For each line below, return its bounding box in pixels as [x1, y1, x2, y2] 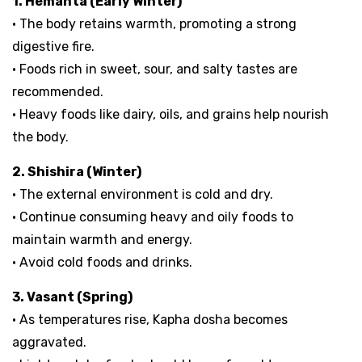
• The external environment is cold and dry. [12, 186, 273, 202]
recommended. [12, 83, 103, 99]
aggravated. [12, 334, 86, 350]
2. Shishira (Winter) [12, 163, 141, 179]
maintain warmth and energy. [12, 231, 192, 247]
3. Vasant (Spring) [12, 288, 133, 305]
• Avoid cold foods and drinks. [12, 254, 192, 270]
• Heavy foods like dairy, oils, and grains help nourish [12, 106, 329, 122]
